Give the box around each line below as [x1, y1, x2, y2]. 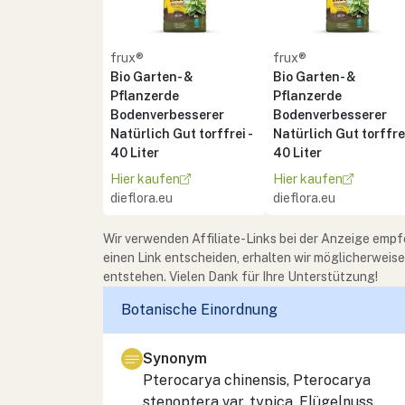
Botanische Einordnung [121, 301, 278, 319]
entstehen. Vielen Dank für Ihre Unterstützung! [103, 268, 378, 284]
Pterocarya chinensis [143, 371, 287, 389]
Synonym [143, 349, 207, 367]
